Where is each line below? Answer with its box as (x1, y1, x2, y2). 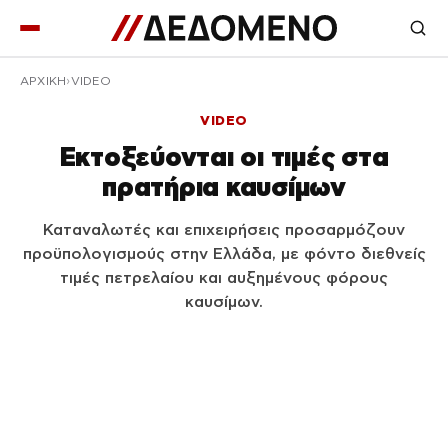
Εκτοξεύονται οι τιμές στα (59, 142, 389, 171)
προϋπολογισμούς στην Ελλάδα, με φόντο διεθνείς (22, 245, 426, 262)
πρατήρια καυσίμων (102, 172, 346, 201)
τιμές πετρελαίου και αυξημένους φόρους (60, 269, 388, 286)
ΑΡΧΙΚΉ (20, 75, 67, 87)
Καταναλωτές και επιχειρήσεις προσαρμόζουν (43, 221, 405, 238)
